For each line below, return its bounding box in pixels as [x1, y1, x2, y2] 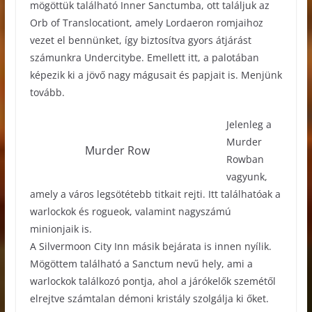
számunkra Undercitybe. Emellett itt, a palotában [29, 51, 259, 65]
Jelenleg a [226, 118, 272, 132]
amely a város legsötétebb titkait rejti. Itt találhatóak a [29, 187, 281, 201]
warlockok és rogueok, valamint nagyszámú [29, 205, 231, 219]
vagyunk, [226, 170, 267, 184]
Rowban [226, 153, 264, 166]
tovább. [29, 86, 65, 100]
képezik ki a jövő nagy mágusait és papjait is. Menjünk [29, 68, 282, 82]
